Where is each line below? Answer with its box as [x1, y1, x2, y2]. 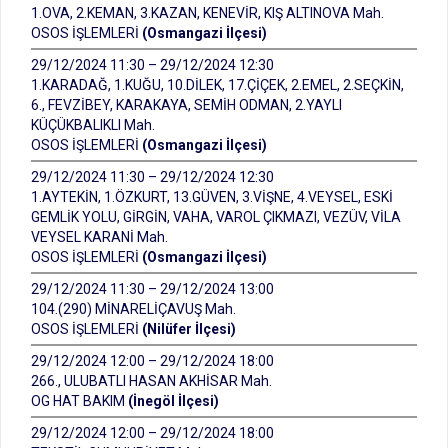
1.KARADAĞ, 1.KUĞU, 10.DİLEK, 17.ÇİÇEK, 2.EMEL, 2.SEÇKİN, [31, 77, 404, 93]
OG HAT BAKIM [31, 393, 128, 409]
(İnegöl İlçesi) [128, 393, 219, 409]
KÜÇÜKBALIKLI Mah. [31, 117, 155, 133]
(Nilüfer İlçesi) [142, 321, 236, 337]
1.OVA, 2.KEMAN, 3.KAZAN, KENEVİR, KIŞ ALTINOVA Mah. [31, 5, 384, 21]
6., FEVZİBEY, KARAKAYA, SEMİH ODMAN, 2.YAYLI [31, 97, 342, 113]
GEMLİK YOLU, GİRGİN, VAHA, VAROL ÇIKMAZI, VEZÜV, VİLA [31, 209, 401, 225]
